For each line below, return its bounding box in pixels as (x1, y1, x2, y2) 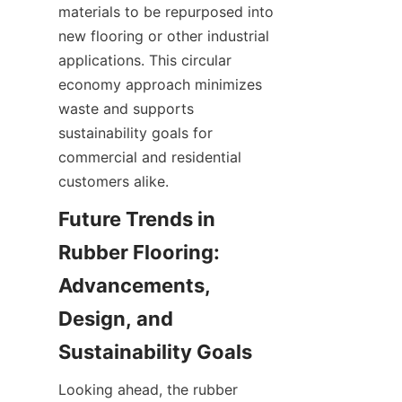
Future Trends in (58, 207, 215, 231)
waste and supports (58, 100, 194, 118)
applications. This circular (58, 51, 232, 69)
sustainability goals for (58, 124, 213, 142)
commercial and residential (58, 148, 241, 166)
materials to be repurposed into (58, 3, 274, 21)
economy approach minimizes (58, 75, 262, 93)
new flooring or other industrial (58, 27, 269, 45)
